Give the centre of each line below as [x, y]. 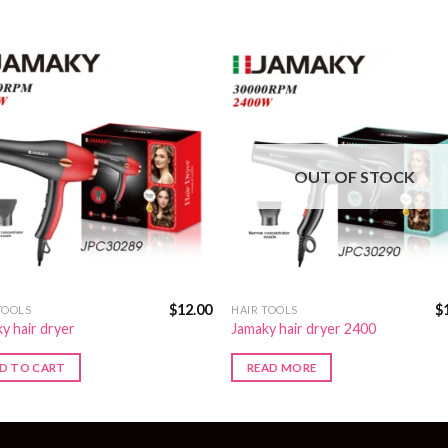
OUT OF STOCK [355, 177]
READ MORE [282, 367]
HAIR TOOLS [264, 309]
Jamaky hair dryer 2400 [304, 329]
